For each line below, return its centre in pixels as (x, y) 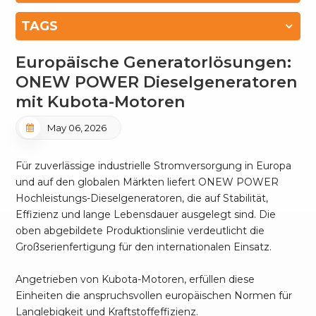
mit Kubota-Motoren (101, 102)
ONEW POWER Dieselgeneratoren (157, 82)
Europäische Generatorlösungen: (154, 62)
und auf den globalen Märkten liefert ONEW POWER (147, 182)
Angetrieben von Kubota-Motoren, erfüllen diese (135, 280)
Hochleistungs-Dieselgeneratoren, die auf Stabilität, (142, 199)
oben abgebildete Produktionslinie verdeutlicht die (140, 231)
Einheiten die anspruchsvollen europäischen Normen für (154, 296)
